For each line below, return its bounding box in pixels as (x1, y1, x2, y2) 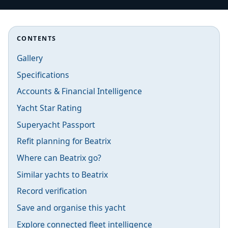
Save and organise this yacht (17, 202, 126, 213)
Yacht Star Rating (17, 102, 82, 113)
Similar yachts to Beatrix (17, 168, 108, 180)
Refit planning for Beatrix (17, 135, 111, 147)
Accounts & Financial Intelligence (17, 85, 142, 97)
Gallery (17, 52, 43, 64)
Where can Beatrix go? (17, 152, 101, 163)
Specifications (17, 69, 69, 80)
